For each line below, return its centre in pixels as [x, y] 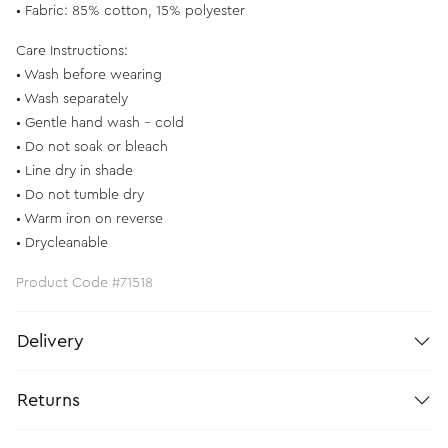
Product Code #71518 [84, 282]
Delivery [50, 340]
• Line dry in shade [74, 170]
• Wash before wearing [89, 74]
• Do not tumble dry [80, 194]
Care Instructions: [72, 50]
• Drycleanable [62, 242]
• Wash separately [72, 98]
